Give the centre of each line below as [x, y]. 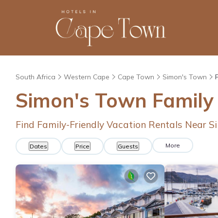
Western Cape [87, 77]
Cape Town [136, 77]
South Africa [36, 77]
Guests [128, 146]
